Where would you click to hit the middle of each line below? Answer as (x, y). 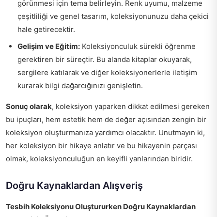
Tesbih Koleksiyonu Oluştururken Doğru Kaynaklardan (101, 207)
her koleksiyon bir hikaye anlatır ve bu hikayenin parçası (101, 146)
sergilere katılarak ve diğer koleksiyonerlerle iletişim (107, 72)
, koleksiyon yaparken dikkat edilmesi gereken (131, 106)
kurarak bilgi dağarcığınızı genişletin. (80, 85)
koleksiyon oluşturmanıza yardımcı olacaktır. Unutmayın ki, (105, 132)
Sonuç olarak (29, 106)
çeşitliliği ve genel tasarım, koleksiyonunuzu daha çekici (113, 16)
